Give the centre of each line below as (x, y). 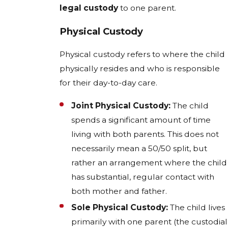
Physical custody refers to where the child (142, 54)
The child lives (197, 207)
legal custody (89, 8)
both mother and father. (119, 191)
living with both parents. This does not (145, 134)
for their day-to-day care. (108, 83)
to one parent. (147, 8)
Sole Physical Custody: (120, 207)
